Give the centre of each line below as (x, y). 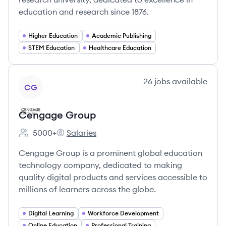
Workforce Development (123, 213)
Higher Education (53, 36)
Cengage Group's (89, 138)
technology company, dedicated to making (100, 165)
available (189, 81)
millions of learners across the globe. (87, 189)
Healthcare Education (120, 48)
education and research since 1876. (84, 12)
